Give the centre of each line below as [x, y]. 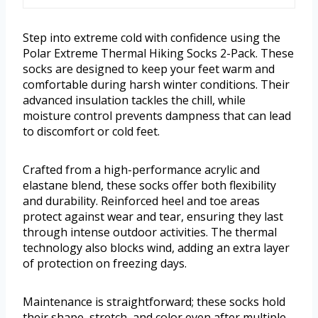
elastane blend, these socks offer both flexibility [149, 186]
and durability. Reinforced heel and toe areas [141, 201]
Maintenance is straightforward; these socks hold [154, 302]
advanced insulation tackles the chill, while [134, 100]
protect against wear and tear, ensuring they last [153, 217]
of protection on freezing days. [105, 264]
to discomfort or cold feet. [91, 132]
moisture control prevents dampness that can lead [157, 116]
